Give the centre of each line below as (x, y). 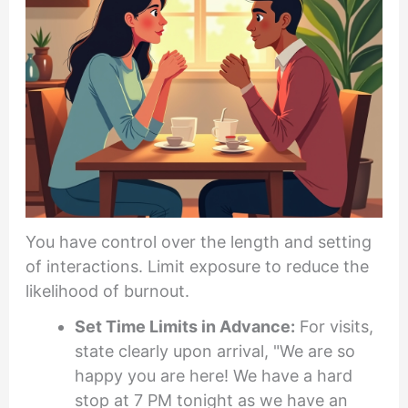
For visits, (334, 327)
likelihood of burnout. (107, 291)
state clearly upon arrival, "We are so (214, 352)
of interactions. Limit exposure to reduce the (197, 266)
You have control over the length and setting (198, 241)
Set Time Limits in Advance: (184, 327)
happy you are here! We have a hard (213, 376)
